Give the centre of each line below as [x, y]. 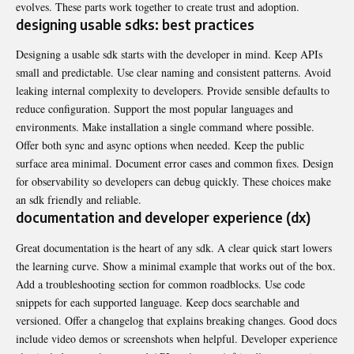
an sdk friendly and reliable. [79, 200]
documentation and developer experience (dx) [163, 218]
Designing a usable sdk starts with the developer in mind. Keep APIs [169, 55]
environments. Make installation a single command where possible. [165, 127]
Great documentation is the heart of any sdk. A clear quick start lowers [174, 247]
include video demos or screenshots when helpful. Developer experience [177, 338]
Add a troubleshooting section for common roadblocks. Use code [160, 284]
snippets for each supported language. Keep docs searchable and [158, 302]
